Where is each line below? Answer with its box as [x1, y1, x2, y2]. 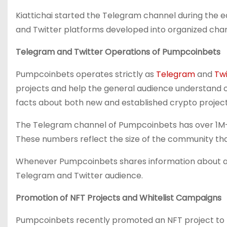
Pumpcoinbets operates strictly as [16, 68, 156, 80]
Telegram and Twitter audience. [16, 170, 143, 181]
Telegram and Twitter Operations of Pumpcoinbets [16, 46, 220, 58]
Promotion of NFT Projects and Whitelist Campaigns [16, 192, 221, 204]
